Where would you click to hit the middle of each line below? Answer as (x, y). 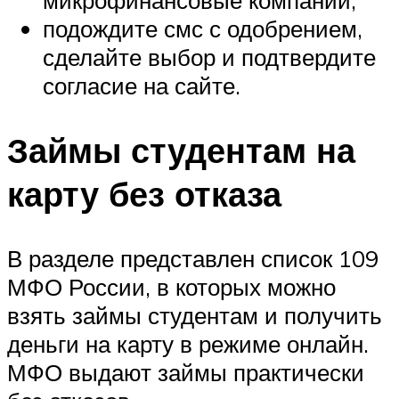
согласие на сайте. (142, 85)
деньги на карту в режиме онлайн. (188, 343)
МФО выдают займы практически (186, 372)
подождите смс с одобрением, (203, 28)
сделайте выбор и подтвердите (209, 57)
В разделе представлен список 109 (193, 258)
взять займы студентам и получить (195, 315)
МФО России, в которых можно (171, 286)
